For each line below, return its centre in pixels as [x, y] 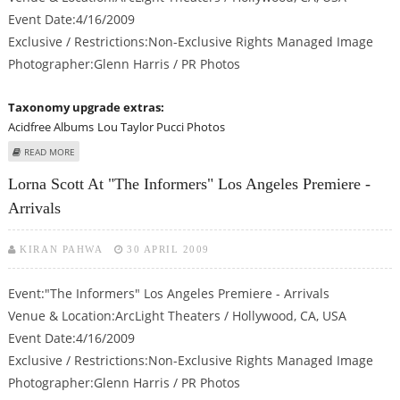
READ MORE [49, 152]
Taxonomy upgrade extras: [87, 108]
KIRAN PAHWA [62, 249]
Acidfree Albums [50, 127]
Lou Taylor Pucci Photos [161, 127]
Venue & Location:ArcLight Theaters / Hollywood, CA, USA [177, 315]
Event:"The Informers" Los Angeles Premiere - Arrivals [168, 293]
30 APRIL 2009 [168, 249]
